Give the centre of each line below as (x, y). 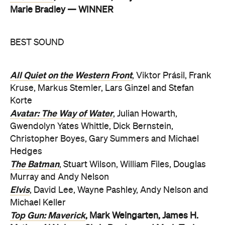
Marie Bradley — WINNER (62, 10)
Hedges (26, 151)
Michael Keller (38, 203)
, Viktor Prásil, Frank (172, 76)
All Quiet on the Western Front (71, 75)
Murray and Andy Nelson (60, 177)
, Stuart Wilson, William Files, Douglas (133, 164)
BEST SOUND (37, 42)
